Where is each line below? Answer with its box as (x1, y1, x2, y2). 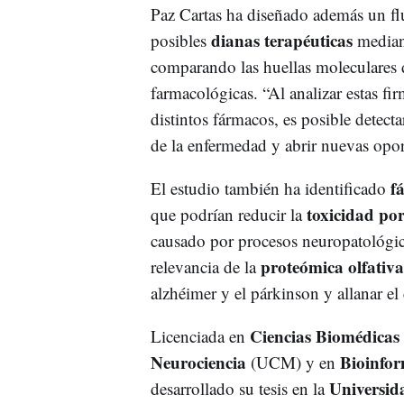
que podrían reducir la (150, 203, 307, 226)
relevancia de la (150, 255, 261, 279)
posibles (150, 29, 211, 52)
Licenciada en (150, 325, 250, 348)
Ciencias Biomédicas (249, 324, 399, 349)
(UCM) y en (245, 351, 340, 374)
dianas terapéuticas (210, 28, 353, 53)
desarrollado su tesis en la (150, 377, 329, 400)
